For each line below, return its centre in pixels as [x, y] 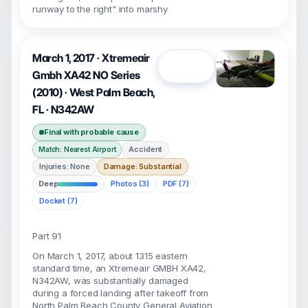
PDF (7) [176, 184]
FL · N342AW [63, 110]
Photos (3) [130, 184]
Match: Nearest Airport [77, 149]
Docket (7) [58, 201]
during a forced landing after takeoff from [121, 293]
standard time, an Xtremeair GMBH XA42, [119, 268]
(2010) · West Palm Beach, [94, 92]
